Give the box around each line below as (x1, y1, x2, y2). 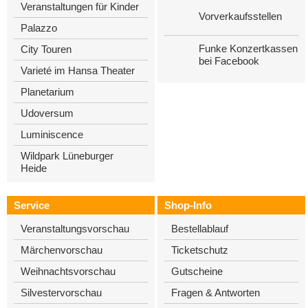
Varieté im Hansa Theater (21, 64, 135, 76)
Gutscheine (170, 265, 223, 277)
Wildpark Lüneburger (21, 149, 113, 162)
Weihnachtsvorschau (21, 265, 115, 277)
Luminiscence (21, 128, 83, 140)
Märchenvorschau (21, 243, 102, 256)
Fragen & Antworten (170, 286, 260, 298)
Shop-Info (164, 199, 212, 211)
